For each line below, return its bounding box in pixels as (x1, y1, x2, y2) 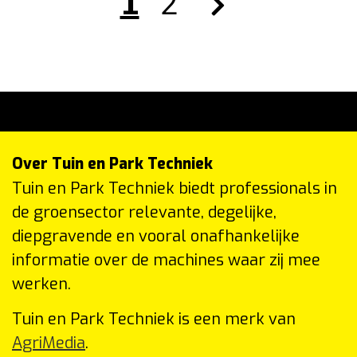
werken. (12, 273, 71, 295)
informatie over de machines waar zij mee (12, 249, 320, 271)
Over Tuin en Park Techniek (12, 153, 213, 174)
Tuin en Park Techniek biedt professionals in (12, 177, 337, 199)
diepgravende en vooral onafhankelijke (12, 225, 300, 247)
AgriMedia (12, 331, 85, 354)
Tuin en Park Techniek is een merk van (12, 308, 296, 330)
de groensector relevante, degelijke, (12, 201, 277, 223)
